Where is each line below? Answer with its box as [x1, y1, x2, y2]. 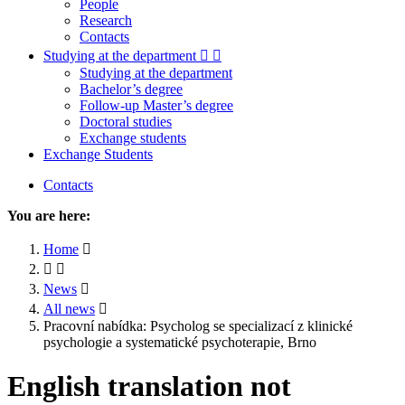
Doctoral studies [80, 113, 172, 129]
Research [80, 12, 132, 28]
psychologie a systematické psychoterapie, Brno [43, 334, 316, 350]
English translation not [7, 370, 291, 403]
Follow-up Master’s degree [80, 97, 233, 113]
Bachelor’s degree [80, 80, 183, 97]
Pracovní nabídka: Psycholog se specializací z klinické [43, 317, 353, 334]
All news [43, 300, 95, 316]
